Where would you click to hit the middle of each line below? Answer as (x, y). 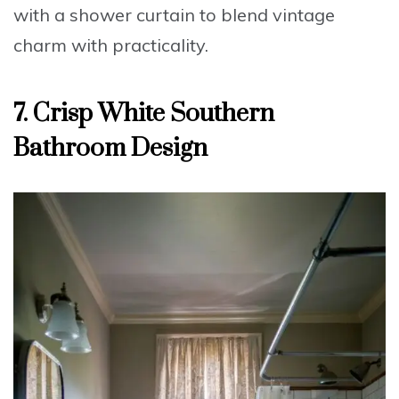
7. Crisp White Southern (144, 113)
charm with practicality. (111, 45)
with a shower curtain (104, 14)
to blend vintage (265, 14)
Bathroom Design (110, 148)
